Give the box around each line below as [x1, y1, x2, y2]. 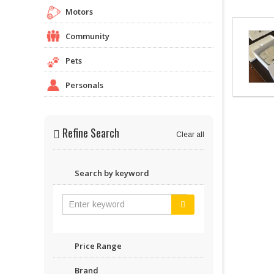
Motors [65, 6, 93, 17]
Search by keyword [75, 167, 149, 179]
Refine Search [60, 124, 119, 141]
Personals [65, 79, 103, 91]
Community [65, 30, 109, 42]
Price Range [75, 240, 122, 251]
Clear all [176, 130, 204, 139]
